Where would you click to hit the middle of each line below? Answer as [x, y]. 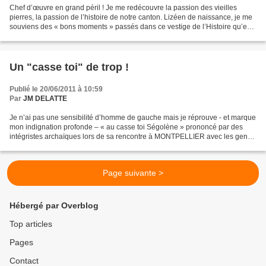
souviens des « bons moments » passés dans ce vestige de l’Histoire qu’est [131, 27]
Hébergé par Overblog [54, 206]
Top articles [31, 224]
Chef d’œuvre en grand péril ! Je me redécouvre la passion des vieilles [123, 8]
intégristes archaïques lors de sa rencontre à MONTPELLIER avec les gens [130, 137]
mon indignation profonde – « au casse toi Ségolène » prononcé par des [126, 127]
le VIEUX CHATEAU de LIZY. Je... [63, 37]
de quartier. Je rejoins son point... [63, 146]
